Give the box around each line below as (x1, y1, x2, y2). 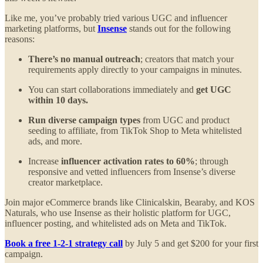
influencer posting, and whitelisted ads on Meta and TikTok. (5, 218, 227, 228)
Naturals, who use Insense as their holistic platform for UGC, (5, 207, 231, 218)
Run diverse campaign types (28, 114, 140, 125)
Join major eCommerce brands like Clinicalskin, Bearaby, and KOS (5, 197, 255, 207)
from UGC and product (140, 114, 230, 125)
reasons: (5, 33, 35, 44)
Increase (28, 156, 61, 166)
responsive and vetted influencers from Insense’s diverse (28, 166, 235, 177)
